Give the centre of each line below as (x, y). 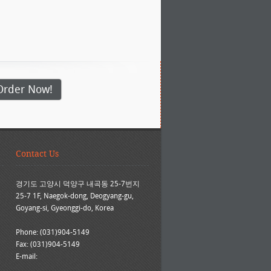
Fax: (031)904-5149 (48, 244)
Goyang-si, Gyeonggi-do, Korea (65, 208)
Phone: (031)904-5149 (53, 232)
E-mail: (27, 256)
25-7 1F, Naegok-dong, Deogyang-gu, (75, 196)
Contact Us (37, 154)
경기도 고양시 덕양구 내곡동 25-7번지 (78, 184)
